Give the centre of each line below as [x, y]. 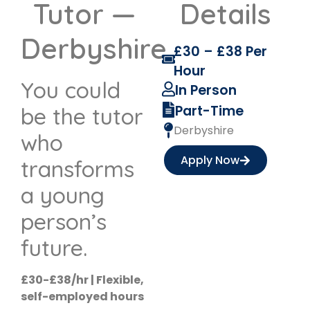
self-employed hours [82, 297]
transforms [77, 169]
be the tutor [82, 117]
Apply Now [210, 161]
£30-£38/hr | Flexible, [82, 280]
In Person [206, 91]
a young [63, 195]
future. [54, 248]
